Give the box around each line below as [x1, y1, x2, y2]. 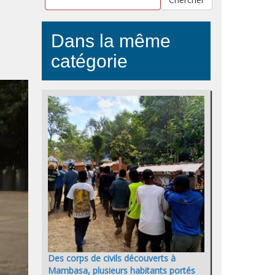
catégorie [51, 51, 128, 71]
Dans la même [51, 31, 171, 51]
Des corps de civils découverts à [48, 252, 176, 265]
